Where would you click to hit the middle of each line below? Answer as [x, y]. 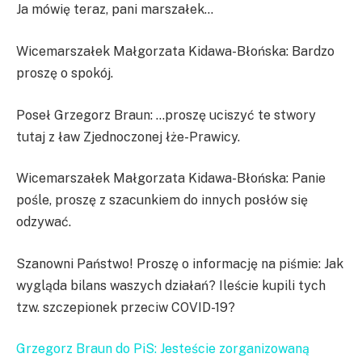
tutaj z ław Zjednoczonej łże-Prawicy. [128, 137]
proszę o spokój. [65, 73]
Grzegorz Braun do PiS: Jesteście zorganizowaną [163, 349]
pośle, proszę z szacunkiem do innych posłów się [162, 200]
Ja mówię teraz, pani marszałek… [115, 10]
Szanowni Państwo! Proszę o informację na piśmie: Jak [180, 263]
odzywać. [44, 222]
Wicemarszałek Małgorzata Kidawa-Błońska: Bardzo [175, 51]
